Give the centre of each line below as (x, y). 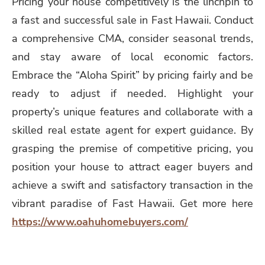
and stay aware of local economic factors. (132, 56)
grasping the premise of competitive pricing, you (132, 148)
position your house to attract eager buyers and (132, 167)
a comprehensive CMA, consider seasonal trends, (132, 38)
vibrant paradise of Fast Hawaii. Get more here (132, 203)
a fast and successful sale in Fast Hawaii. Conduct (132, 20)
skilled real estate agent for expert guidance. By (132, 130)
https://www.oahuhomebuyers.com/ (100, 222)
